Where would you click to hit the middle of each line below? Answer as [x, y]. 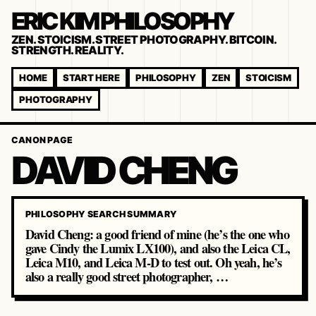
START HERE [91, 78]
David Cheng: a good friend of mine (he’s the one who [157, 233]
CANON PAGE [42, 140]
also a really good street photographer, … [126, 276]
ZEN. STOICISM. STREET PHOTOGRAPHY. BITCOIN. [144, 39]
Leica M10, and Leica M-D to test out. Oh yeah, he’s [153, 262]
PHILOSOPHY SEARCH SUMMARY [101, 214]
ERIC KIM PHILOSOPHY [122, 21]
